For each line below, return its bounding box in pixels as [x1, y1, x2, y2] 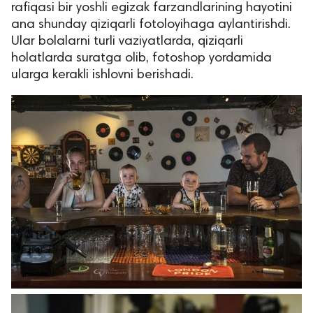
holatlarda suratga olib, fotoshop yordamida [11, 51, 272, 65]
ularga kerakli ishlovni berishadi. [11, 68, 194, 82]
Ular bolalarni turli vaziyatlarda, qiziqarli [11, 34, 243, 48]
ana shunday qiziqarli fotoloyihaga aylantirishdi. [11, 17, 291, 31]
